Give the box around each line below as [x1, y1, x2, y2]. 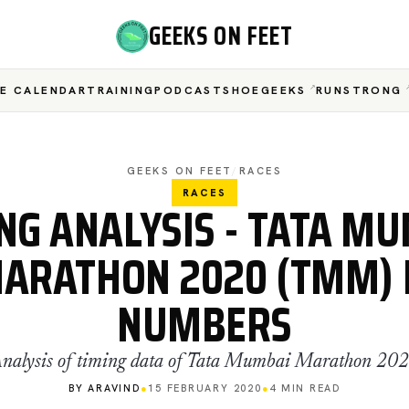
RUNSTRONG [315, 83, 403, 98]
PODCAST [154, 83, 224, 98]
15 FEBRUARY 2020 [148, 382, 262, 394]
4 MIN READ [269, 382, 341, 394]
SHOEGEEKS [223, 83, 307, 98]
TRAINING [87, 83, 155, 98]
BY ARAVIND [68, 382, 141, 394]
